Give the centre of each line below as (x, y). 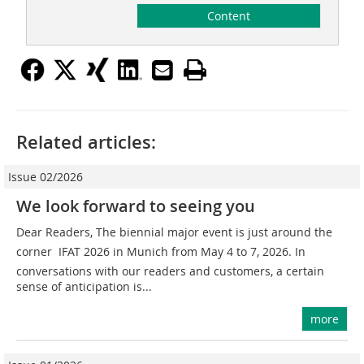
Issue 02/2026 (45, 177)
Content (228, 16)
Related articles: (86, 143)
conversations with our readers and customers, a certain (170, 271)
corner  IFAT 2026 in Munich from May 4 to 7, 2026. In (161, 252)
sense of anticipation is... (84, 287)
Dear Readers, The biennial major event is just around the (174, 232)
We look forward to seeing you (136, 206)
